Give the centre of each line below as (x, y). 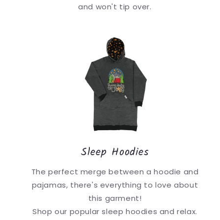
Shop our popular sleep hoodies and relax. (115, 211)
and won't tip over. (115, 6)
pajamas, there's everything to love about (115, 185)
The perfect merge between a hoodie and (115, 171)
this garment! (115, 198)
